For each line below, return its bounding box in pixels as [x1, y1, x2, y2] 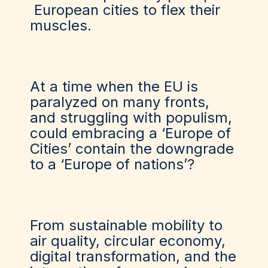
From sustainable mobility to [30, 217, 223, 234]
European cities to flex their [30, 1, 220, 19]
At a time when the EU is [30, 78, 198, 95]
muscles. [30, 17, 92, 34]
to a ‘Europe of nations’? [30, 156, 194, 173]
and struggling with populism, [30, 109, 232, 126]
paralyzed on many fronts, [30, 93, 209, 111]
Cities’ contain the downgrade [30, 140, 234, 157]
